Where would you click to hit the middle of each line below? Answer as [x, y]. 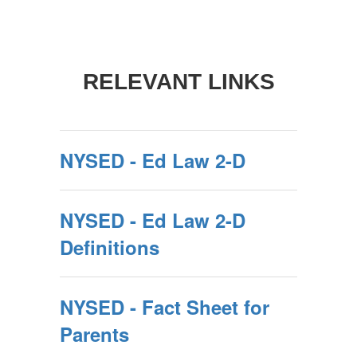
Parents [94, 333]
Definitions [110, 247]
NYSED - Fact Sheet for [165, 306]
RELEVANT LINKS [178, 81]
